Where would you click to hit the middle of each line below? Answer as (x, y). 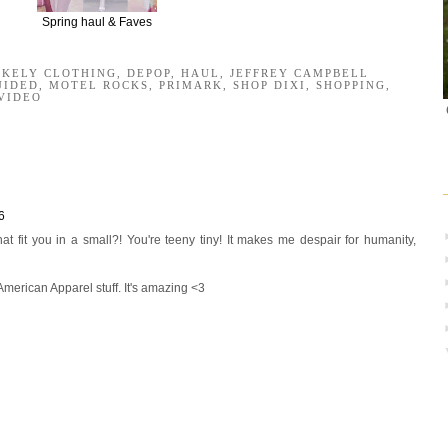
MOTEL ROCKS (99, 85)
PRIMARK (191, 85)
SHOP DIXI (269, 85)
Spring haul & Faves (96, 22)
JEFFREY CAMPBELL (299, 73)
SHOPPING (351, 85)
